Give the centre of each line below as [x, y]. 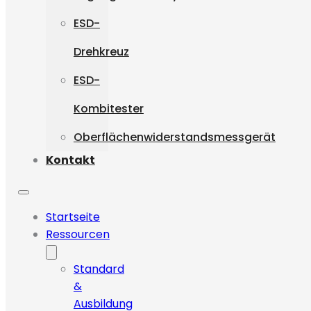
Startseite [73, 217]
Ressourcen [77, 235]
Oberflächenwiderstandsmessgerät [174, 137]
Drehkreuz [101, 52]
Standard [99, 269]
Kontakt [70, 160]
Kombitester [108, 109]
